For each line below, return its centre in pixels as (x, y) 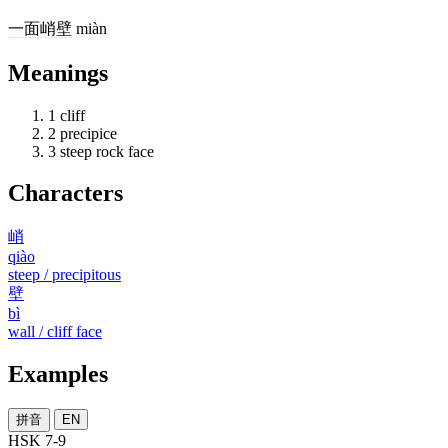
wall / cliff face (55, 332)
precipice (88, 133)
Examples (58, 374)
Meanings (58, 72)
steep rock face (107, 151)
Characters (65, 193)
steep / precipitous (64, 275)
